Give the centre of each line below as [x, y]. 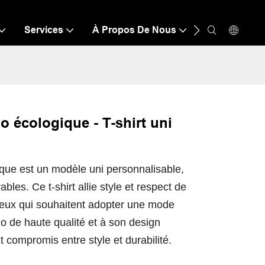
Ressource [230, 30]
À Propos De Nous [134, 30]
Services [44, 30]
